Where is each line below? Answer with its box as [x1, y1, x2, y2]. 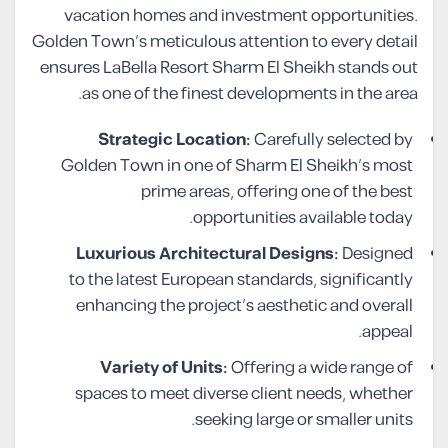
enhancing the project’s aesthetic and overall [76, 293, 413, 320]
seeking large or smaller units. [195, 407, 413, 434]
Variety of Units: [100, 355, 228, 382]
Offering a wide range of [228, 355, 413, 382]
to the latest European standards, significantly [69, 267, 413, 294]
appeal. [362, 319, 413, 346]
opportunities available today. [193, 205, 413, 232]
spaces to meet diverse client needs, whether [75, 381, 413, 408]
